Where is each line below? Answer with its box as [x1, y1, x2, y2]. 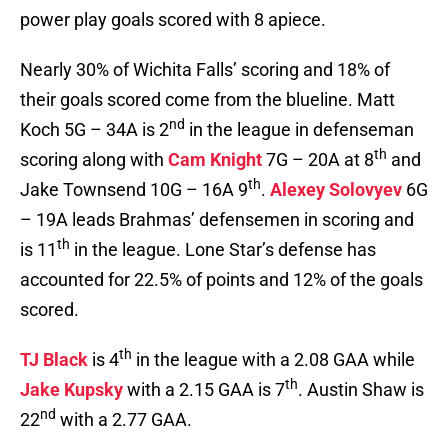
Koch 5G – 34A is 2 [20, 119, 169, 141]
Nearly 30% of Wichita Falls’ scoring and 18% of [20, 59, 390, 81]
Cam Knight [168, 149, 262, 171]
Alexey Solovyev [270, 179, 402, 201]
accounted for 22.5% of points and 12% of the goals [20, 269, 423, 291]
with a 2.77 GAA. [56, 409, 192, 431]
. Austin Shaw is [298, 379, 424, 401]
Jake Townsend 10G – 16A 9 [20, 179, 248, 201]
